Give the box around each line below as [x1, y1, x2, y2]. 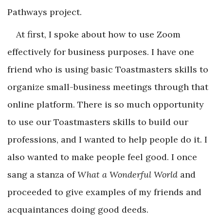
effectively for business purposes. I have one [7, 46, 194, 57]
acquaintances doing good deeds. [7, 203, 148, 215]
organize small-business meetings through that [7, 81, 208, 92]
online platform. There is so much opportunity [7, 98, 204, 110]
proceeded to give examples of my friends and [7, 186, 201, 198]
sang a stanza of [7, 168, 77, 180]
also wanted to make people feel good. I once [7, 151, 197, 163]
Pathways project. [7, 6, 82, 18]
